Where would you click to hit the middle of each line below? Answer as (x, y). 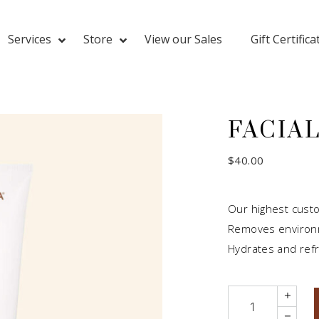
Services (30, 39)
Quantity (248, 295)
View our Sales (183, 39)
